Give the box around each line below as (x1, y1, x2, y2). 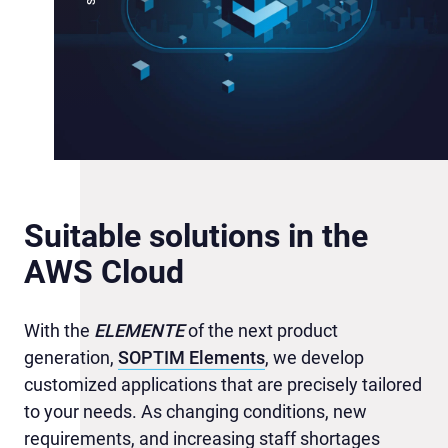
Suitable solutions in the (24, 217, 368, 256)
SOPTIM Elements (118, 346, 265, 368)
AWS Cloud (24, 253, 184, 292)
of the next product (188, 319, 338, 341)
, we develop (265, 346, 364, 368)
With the (24, 319, 94, 341)
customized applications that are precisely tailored (24, 373, 422, 395)
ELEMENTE (94, 319, 184, 341)
